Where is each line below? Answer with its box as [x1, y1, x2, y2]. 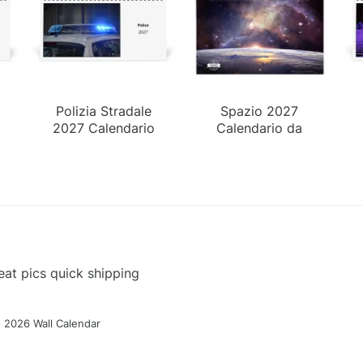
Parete [239, 136, 280, 153]
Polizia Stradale [55, 102, 152, 119]
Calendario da [216, 119, 303, 136]
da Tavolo [73, 136, 135, 153]
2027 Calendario [52, 119, 155, 136]
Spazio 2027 [220, 102, 299, 119]
